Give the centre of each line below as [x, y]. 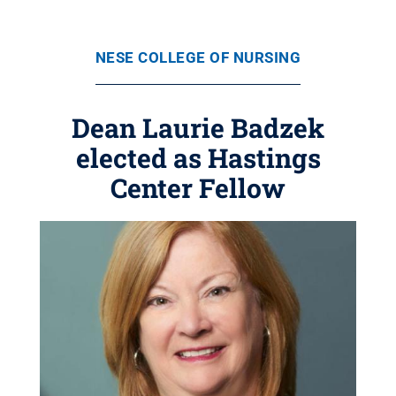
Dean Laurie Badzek [198, 128]
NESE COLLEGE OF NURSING [198, 57]
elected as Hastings [198, 158]
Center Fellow [198, 188]
